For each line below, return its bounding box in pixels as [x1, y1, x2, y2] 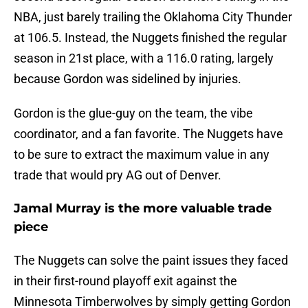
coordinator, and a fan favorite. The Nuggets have [14, 126, 283, 142]
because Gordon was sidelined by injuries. [14, 71, 241, 87]
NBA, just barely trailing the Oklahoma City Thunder [14, 10, 292, 25]
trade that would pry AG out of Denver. [14, 168, 221, 183]
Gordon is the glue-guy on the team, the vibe [14, 106, 253, 121]
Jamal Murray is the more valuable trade [14, 201, 272, 217]
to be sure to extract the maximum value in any [14, 147, 269, 162]
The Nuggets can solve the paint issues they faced [14, 253, 288, 268]
